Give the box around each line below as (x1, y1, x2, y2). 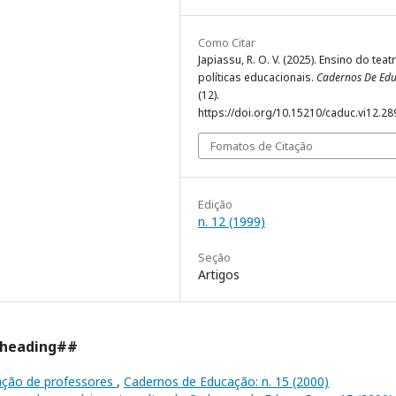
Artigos (198, 266, 240, 284)
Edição (198, 196, 232, 213)
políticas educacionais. (198, 70, 316, 86)
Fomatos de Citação (210, 138, 313, 155)
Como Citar (198, 34, 255, 51)
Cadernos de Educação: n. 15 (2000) (124, 373, 329, 391)
